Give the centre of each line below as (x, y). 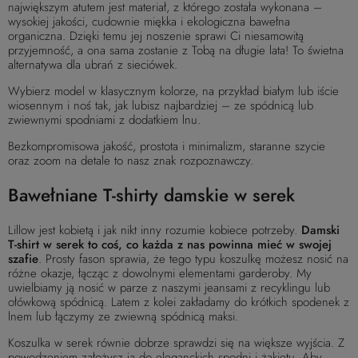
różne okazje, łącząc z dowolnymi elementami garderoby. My (160, 273)
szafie (23, 259)
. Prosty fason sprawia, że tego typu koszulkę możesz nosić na (193, 259)
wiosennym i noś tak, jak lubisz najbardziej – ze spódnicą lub (161, 105)
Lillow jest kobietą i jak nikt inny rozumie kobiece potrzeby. (155, 230)
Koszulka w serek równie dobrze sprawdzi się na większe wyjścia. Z (176, 342)
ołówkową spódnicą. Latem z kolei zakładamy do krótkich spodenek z (179, 302)
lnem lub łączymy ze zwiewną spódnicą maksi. (123, 316)
